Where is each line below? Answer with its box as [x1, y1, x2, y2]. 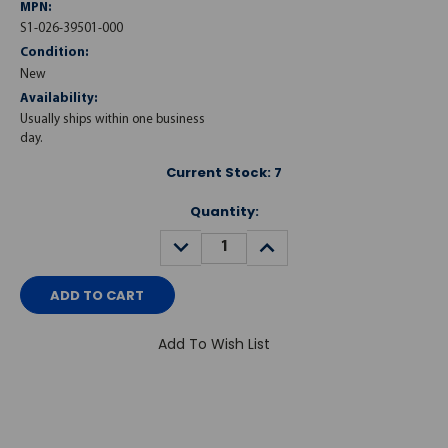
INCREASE [251, 230, 318, 250]
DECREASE [166, 230, 236, 250]
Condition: [20, 46, 89, 60]
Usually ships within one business [20, 112, 205, 126]
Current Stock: [166, 162, 274, 182]
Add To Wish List [158, 334, 270, 355]
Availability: [20, 91, 98, 105]
